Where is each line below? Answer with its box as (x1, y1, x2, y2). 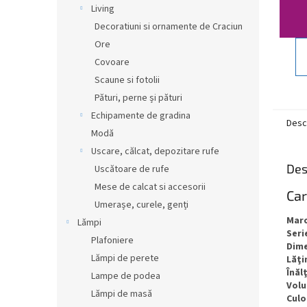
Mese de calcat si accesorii (95, 180, 206, 194)
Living (91, 2, 114, 16)
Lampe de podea (91, 269, 160, 283)
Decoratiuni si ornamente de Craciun (95, 20, 243, 34)
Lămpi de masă (91, 287, 152, 301)
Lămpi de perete (91, 251, 159, 265)
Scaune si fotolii (95, 73, 160, 87)
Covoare (95, 56, 130, 69)
